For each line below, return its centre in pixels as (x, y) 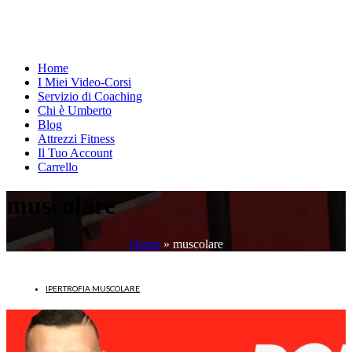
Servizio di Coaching (90, 96)
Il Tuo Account (75, 153)
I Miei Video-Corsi (84, 82)
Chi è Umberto (75, 110)
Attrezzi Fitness (76, 139)
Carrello (58, 167)
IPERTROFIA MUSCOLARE (93, 288)
